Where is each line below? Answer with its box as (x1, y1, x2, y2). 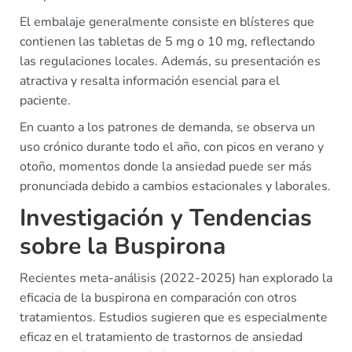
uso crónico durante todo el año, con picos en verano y (20, 138, 324, 156)
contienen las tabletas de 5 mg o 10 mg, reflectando (20, 33, 315, 50)
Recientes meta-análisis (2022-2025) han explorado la (20, 269, 332, 287)
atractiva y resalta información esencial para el (20, 72, 280, 90)
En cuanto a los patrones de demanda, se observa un (20, 119, 315, 136)
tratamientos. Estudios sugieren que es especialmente (20, 309, 328, 326)
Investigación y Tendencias (20, 202, 312, 234)
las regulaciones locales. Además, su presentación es (20, 53, 321, 70)
